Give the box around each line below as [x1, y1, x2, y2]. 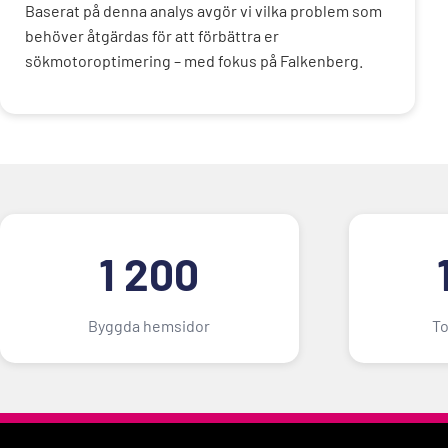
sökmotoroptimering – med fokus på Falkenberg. [25, 50, 363, 70]
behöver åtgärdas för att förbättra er [25, 25, 279, 45]
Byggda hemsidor [88, 315, 211, 335]
